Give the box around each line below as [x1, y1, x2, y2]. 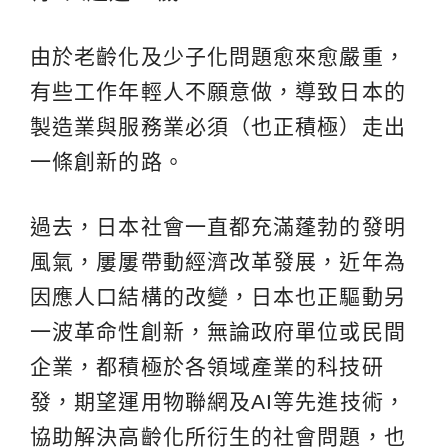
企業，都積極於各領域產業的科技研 [30, 355, 384, 379]
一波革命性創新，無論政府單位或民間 [30, 320, 406, 344]
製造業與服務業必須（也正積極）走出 [30, 115, 406, 139]
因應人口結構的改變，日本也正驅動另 [30, 285, 406, 309]
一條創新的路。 [30, 150, 185, 174]
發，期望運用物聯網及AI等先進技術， [30, 390, 406, 414]
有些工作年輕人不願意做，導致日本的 [30, 80, 406, 104]
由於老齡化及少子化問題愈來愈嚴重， [30, 45, 406, 69]
